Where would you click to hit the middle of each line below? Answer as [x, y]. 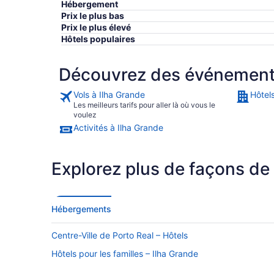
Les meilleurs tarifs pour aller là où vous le [144, 105]
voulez [85, 115]
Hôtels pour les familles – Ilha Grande [125, 254]
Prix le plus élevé [96, 28]
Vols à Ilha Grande [109, 95]
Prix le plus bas [93, 16]
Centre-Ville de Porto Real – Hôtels [120, 235]
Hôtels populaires [98, 39]
